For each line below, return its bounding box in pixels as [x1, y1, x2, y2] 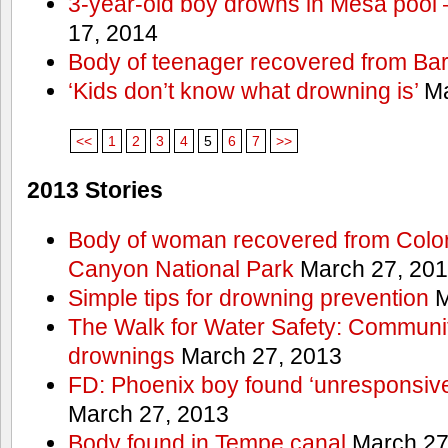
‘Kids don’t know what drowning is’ [67, 78, 418, 105]
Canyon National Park [67, 256, 294, 282]
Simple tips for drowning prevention [67, 285, 429, 311]
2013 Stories [27, 177, 163, 204]
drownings [67, 343, 175, 369]
